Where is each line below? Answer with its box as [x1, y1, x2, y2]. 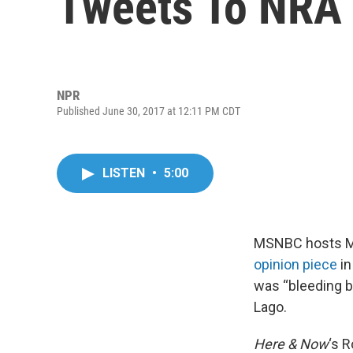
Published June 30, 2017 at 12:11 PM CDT [57, 104, 240, 117]
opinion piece [254, 256, 337, 273]
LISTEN [102, 165, 148, 180]
